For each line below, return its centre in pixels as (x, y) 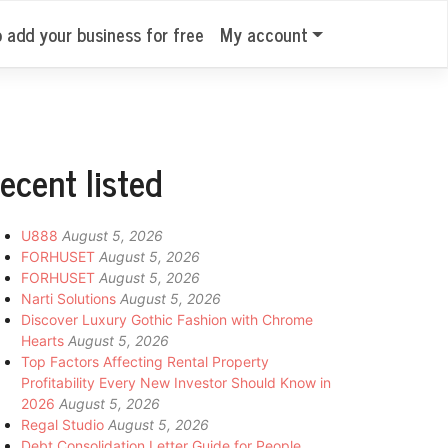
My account (263, 33)
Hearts (42, 340)
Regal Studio (62, 424)
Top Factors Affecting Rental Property (145, 361)
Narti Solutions (68, 298)
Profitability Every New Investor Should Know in (176, 382)
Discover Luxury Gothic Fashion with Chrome (167, 319)
